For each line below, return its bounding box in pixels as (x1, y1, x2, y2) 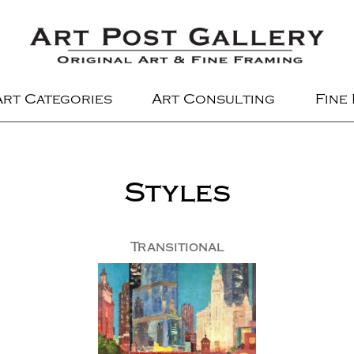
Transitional (130, 239, 224, 254)
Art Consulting (152, 91, 276, 107)
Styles (123, 176, 231, 209)
